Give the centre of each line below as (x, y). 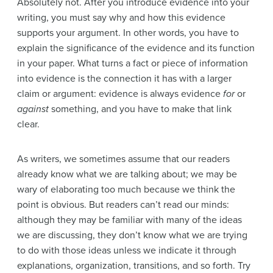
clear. (28, 124)
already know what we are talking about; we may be (127, 174)
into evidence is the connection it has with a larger (124, 78)
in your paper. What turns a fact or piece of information (133, 63)
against (33, 109)
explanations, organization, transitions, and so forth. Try (134, 265)
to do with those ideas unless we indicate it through (127, 250)
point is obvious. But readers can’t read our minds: (123, 204)
